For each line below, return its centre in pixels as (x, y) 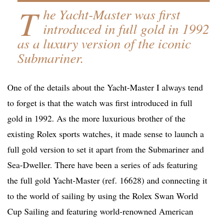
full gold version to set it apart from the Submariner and (106, 149)
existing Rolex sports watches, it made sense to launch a (106, 134)
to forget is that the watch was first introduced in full (100, 103)
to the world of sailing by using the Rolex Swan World (103, 196)
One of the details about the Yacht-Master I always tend (105, 87)
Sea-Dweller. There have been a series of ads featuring (102, 165)
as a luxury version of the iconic (104, 43)
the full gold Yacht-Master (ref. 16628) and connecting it (107, 180)
